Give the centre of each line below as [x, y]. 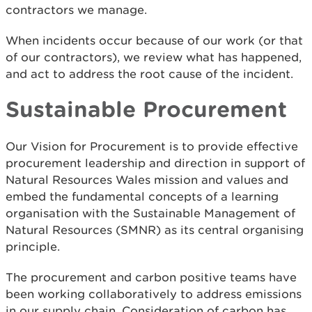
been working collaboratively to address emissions [154, 294]
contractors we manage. [76, 10]
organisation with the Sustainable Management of [150, 213]
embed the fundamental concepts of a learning [142, 197]
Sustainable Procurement [146, 109]
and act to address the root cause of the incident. [149, 74]
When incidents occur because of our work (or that [154, 41]
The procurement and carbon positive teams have [151, 278]
